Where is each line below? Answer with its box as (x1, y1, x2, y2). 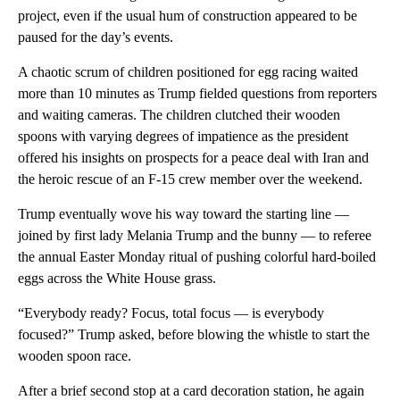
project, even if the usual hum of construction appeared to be (18, 8, 357, 24)
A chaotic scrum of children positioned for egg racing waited (18, 64, 358, 80)
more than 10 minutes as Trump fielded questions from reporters (18, 86, 377, 102)
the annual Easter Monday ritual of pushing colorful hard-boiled (18, 249, 376, 265)
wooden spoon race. (18, 348, 131, 364)
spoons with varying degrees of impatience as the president (18, 129, 348, 145)
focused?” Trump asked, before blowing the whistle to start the (18, 327, 370, 343)
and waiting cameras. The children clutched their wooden (18, 107, 340, 123)
